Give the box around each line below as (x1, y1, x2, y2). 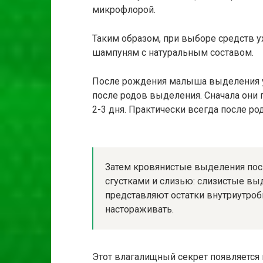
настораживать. (105, 203, 174, 215)
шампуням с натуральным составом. (92, 46, 254, 58)
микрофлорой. (92, 4, 156, 15)
